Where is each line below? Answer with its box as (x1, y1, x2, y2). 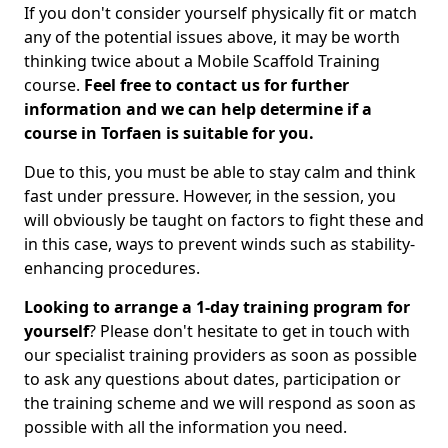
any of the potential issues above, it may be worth (24, 26, 400, 48)
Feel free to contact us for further (84, 74, 349, 96)
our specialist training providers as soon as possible (24, 344, 417, 366)
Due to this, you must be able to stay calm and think (24, 161, 416, 183)
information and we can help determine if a (24, 98, 372, 120)
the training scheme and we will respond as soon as (24, 392, 416, 414)
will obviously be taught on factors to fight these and (24, 209, 424, 231)
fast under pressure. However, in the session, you (24, 185, 396, 207)
